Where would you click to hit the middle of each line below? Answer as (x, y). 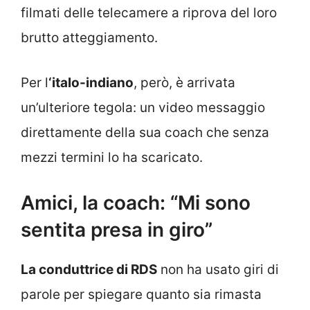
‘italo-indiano (91, 82)
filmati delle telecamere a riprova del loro (149, 13)
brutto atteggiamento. (89, 38)
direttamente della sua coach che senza (145, 132)
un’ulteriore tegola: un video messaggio (143, 107)
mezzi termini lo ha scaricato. (112, 157)
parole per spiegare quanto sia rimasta (141, 295)
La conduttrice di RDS (89, 270)
